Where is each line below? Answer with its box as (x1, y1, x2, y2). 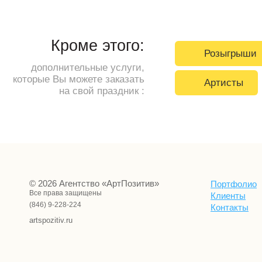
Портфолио (211, 179, 257, 189)
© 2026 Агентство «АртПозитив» (29, 178, 159, 188)
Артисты (204, 76, 243, 88)
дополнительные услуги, (31, 61, 144, 74)
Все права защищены (29, 188, 102, 197)
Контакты (211, 202, 249, 212)
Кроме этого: (51, 36, 144, 54)
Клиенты (211, 191, 246, 201)
